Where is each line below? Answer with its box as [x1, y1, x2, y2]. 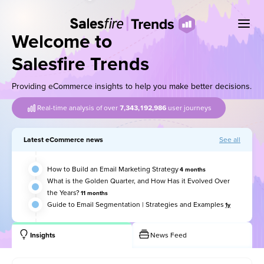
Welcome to [12, 31, 112, 53]
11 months [81, 190, 108, 197]
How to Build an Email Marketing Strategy [47, 165, 179, 173]
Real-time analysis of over [37, 104, 118, 112]
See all [219, 136, 240, 144]
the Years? [47, 189, 80, 197]
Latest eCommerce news [24, 136, 103, 144]
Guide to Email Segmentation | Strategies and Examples [47, 200, 224, 209]
